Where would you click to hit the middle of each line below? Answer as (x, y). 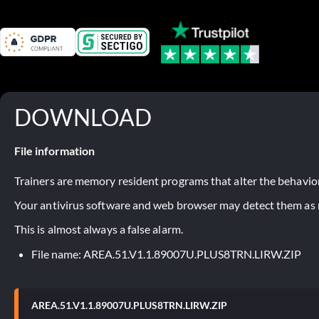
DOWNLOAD (83, 117)
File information (54, 150)
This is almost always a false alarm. (99, 229)
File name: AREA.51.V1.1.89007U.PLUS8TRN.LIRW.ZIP (166, 253)
